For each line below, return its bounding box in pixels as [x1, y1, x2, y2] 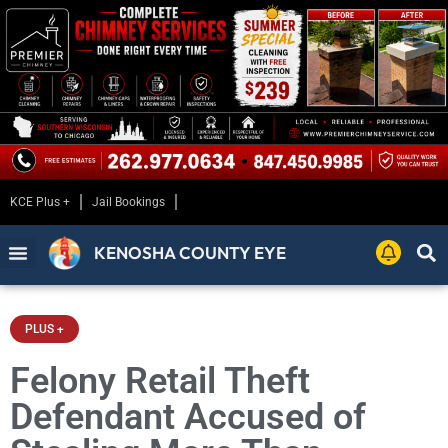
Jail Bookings [92, 195, 165, 210]
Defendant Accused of [10, 396, 366, 439]
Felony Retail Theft [10, 360, 310, 403]
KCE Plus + [10, 195, 70, 210]
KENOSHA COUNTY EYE [94, 242, 287, 264]
